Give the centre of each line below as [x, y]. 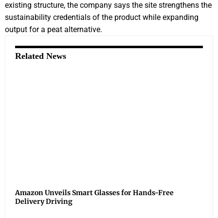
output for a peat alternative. [54, 29]
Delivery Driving [44, 202]
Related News [41, 56]
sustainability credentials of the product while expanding [102, 17]
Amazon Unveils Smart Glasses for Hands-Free [94, 193]
